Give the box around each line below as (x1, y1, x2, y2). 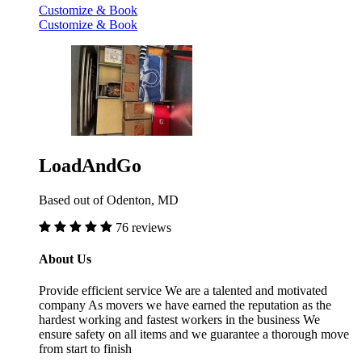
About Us (39, 252, 91, 267)
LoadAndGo (39, 154, 141, 176)
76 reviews (116, 220, 171, 234)
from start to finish (39, 342, 132, 356)
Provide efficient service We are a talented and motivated (39, 284, 327, 298)
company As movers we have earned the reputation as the (39, 298, 331, 313)
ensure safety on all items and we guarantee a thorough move (39, 327, 349, 342)
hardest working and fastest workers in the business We (39, 313, 320, 327)
